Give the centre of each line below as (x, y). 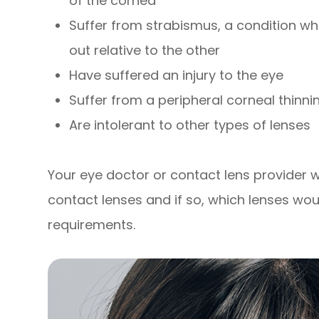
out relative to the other (145, 51)
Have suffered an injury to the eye (177, 75)
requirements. (92, 225)
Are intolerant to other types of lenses (190, 125)
